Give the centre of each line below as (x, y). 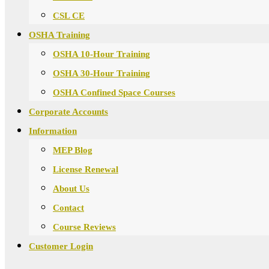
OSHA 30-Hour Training (101, 73)
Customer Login (61, 246)
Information (53, 131)
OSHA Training (59, 35)
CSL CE (69, 16)
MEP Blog (73, 150)
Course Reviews (84, 227)
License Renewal (86, 169)
